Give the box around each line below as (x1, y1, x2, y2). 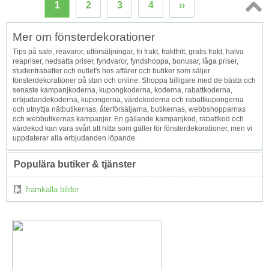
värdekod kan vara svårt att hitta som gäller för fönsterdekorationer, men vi (13, 124, 252, 133)
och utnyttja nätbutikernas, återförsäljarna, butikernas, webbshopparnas (13, 104, 246, 113)
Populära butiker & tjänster (14, 159, 136, 169)
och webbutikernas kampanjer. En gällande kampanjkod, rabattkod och (13, 114, 244, 123)
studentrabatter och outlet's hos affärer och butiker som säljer (13, 66, 210, 75)
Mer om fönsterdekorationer (13, 30, 155, 43)
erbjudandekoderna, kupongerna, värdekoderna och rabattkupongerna (13, 95, 244, 104)
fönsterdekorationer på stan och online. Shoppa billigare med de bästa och (13, 76, 256, 85)
